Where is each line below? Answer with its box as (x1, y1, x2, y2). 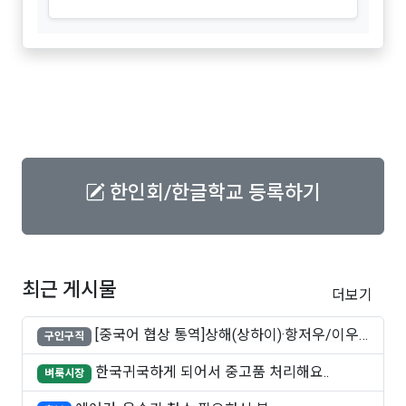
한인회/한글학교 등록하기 (105, 180, 321, 204)
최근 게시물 (22, 278, 117, 302)
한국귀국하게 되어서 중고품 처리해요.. (94, 363, 329, 382)
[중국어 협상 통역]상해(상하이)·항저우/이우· (94, 326, 362, 344)
